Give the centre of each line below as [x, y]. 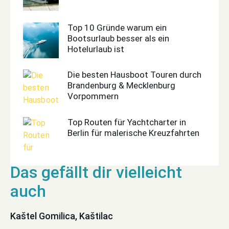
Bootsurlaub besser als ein [118, 38]
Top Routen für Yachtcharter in [127, 122]
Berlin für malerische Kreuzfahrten [133, 133]
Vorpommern [93, 96]
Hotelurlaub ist [96, 49]
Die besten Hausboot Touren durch [134, 75]
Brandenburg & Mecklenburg [121, 86]
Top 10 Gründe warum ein [117, 27]
